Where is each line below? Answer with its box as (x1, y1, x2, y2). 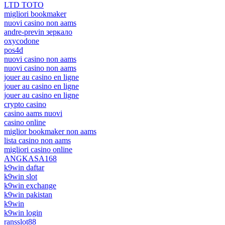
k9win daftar (4, 163, 44, 172)
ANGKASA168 (4, 154, 57, 163)
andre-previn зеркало (4, 27, 72, 36)
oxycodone (4, 36, 39, 45)
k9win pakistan (4, 190, 52, 199)
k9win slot (4, 172, 37, 181)
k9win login (4, 208, 42, 217)
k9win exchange (4, 181, 56, 190)
